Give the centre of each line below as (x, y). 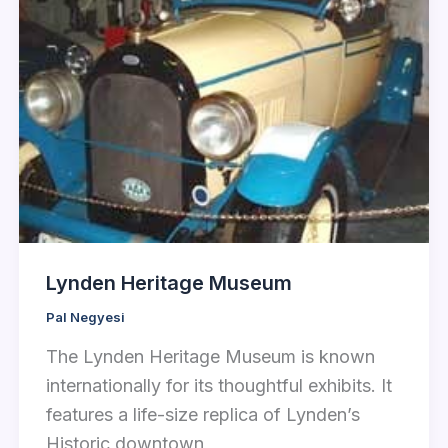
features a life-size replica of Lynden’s (202, 414)
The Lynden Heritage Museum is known (210, 356)
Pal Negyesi (85, 317)
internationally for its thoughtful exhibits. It (218, 385)
